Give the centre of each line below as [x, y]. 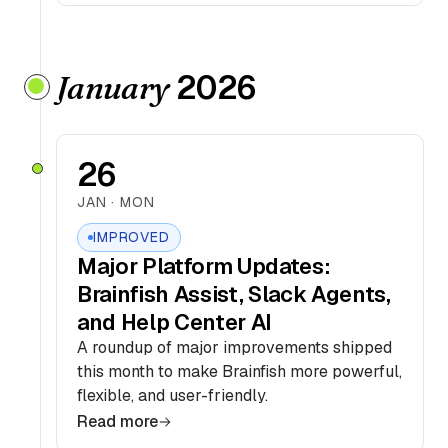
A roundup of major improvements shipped [234, 347]
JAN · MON [116, 202]
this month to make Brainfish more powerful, [239, 371]
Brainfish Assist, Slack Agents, [234, 294]
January [112, 87]
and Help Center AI [175, 322]
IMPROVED [131, 237]
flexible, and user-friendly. [172, 395]
